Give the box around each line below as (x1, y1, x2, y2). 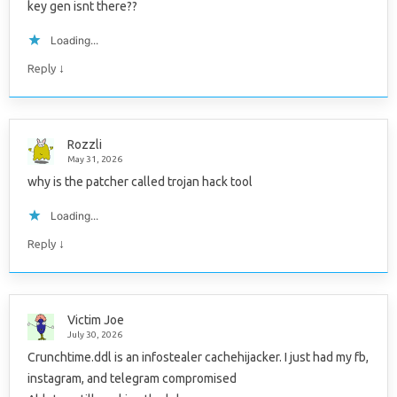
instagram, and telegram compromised (27, 371, 237, 386)
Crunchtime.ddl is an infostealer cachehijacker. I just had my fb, (27, 350, 369, 365)
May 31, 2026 (67, 154, 122, 165)
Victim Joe (67, 313, 124, 328)
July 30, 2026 (67, 330, 122, 340)
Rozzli (67, 137, 102, 152)
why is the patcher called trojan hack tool (27, 175, 253, 190)
